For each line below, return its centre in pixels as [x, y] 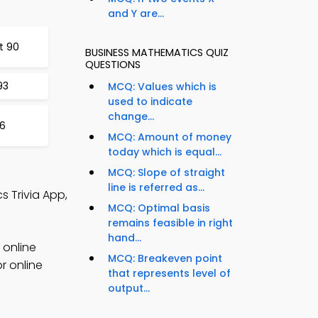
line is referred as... [156, 188]
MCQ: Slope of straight [166, 173]
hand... [125, 238]
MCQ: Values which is [162, 87]
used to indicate [150, 102]
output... [129, 289]
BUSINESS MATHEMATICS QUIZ [157, 53]
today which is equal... [165, 152]
